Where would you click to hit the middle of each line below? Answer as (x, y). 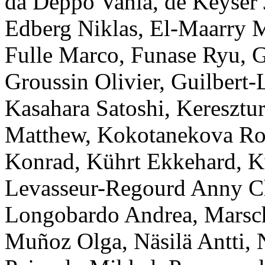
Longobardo (62, 215)
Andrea (158, 215)
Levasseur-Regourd (95, 188)
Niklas (108, 28)
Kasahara (47, 108)
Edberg (38, 28)
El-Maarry (198, 28)
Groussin (47, 82)
